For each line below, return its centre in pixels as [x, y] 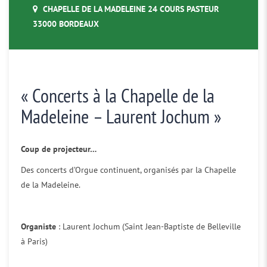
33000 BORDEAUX [66, 24]
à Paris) [34, 241]
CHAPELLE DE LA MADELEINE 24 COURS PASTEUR [130, 9]
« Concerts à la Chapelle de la [118, 95]
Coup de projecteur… [59, 149]
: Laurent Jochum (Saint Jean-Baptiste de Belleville [148, 226]
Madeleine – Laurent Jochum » [121, 116]
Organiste [38, 226]
